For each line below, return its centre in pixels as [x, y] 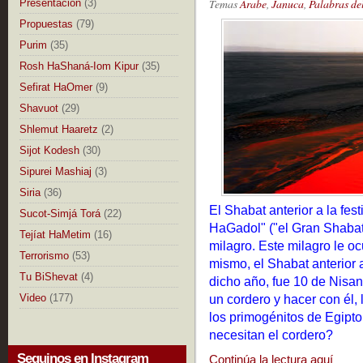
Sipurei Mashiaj [56, 171]
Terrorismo [44, 256]
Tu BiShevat [49, 277]
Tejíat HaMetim [55, 235]
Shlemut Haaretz [59, 129]
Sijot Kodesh [49, 150]
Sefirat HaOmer [56, 87]
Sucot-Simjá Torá [60, 214]
